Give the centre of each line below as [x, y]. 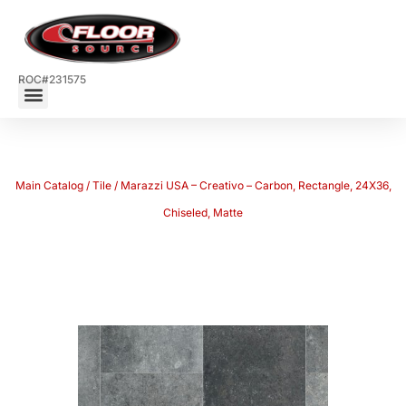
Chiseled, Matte [203, 213]
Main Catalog [49, 186]
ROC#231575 [52, 79]
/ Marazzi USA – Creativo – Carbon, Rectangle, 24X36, [251, 186]
